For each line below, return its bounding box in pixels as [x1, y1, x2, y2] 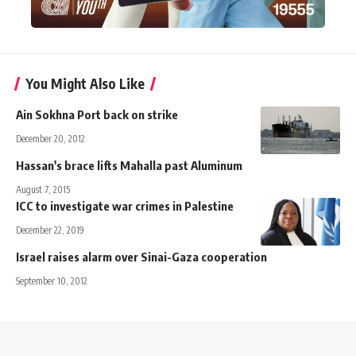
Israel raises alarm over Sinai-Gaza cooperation [16, 249, 267, 264]
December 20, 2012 [16, 132, 85, 145]
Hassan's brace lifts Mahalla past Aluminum [16, 157, 242, 172]
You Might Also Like [25, 74, 145, 92]
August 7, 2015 [16, 183, 70, 195]
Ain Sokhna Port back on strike [16, 106, 178, 122]
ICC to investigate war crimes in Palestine [16, 198, 234, 213]
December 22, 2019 [16, 223, 84, 236]
